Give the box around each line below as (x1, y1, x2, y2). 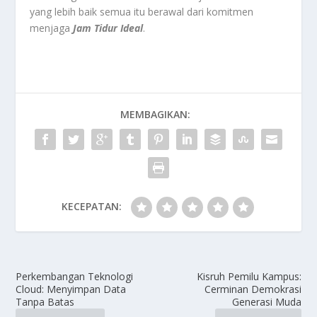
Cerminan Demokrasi (204, 282, 301, 296)
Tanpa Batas (16, 294, 75, 309)
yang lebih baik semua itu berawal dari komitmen (30, 4, 254, 18)
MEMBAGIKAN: (120, 107, 190, 121)
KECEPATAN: (61, 199, 122, 213)
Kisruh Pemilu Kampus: (196, 269, 301, 283)
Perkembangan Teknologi (16, 269, 134, 283)
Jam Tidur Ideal (73, 21, 144, 35)
